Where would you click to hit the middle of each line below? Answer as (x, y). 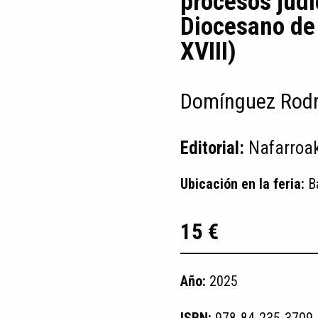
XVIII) (208, 51)
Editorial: (214, 148)
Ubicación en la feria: (244, 184)
